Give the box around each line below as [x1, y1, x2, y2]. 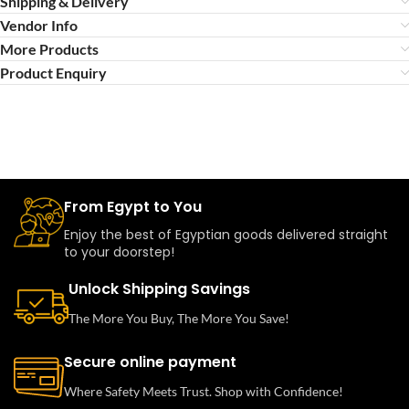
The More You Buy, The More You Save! [68, 310, 289, 326]
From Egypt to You [64, 196, 202, 217]
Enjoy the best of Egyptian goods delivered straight [64, 225, 388, 244]
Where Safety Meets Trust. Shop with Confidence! [64, 383, 343, 399]
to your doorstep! [64, 243, 174, 261]
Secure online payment [64, 351, 236, 372]
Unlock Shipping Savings [68, 278, 250, 299]
